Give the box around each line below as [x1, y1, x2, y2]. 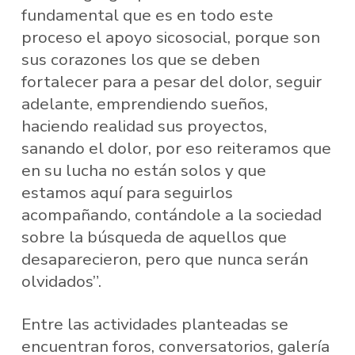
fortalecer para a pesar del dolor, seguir [21, 71, 322, 94]
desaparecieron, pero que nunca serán [21, 248, 308, 271]
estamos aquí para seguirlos [21, 181, 233, 204]
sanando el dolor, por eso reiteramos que [21, 137, 331, 160]
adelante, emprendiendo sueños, [21, 93, 268, 116]
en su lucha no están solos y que [21, 159, 266, 182]
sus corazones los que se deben [21, 48, 260, 71]
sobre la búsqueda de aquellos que [21, 226, 287, 249]
